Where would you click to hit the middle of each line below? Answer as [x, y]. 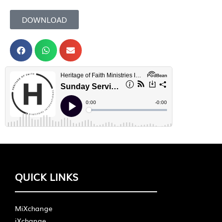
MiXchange [34, 208]
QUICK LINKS [47, 177]
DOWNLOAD [44, 19]
